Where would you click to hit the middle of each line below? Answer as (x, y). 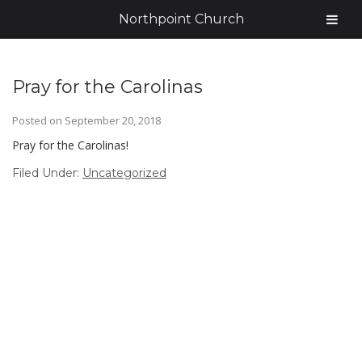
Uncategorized (124, 173)
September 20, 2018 (113, 120)
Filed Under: (47, 173)
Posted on (38, 120)
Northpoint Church (181, 19)
